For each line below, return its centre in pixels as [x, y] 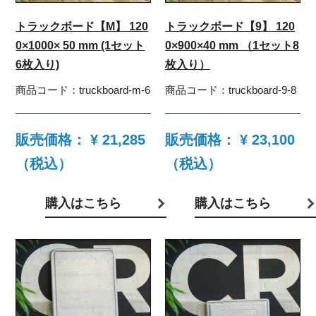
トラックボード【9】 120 [230, 27]
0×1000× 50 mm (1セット [80, 46]
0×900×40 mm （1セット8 [232, 46]
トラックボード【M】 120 [82, 27]
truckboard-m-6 [115, 90]
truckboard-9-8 [262, 90]
